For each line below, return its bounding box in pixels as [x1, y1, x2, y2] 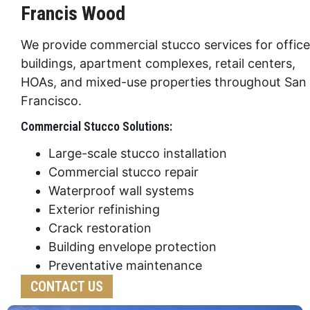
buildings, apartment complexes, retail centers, [21, 55, 295, 71]
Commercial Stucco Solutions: [21, 118, 172, 134]
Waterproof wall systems [48, 183, 194, 198]
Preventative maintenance [48, 257, 202, 273]
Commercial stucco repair [48, 164, 199, 179]
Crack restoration [48, 220, 152, 235]
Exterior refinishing [48, 201, 160, 217]
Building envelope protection [48, 239, 217, 254]
